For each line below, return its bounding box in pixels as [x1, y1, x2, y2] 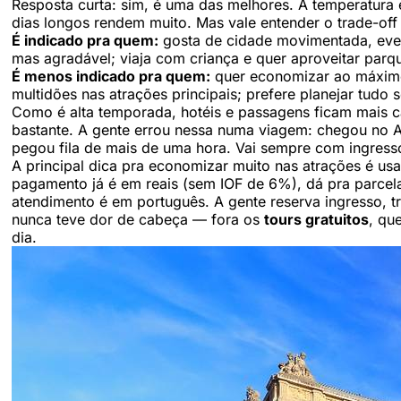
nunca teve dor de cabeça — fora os [12, 210, 264, 229]
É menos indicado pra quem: [12, 67, 210, 86]
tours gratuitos [264, 210, 369, 229]
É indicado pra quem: [12, 31, 158, 50]
